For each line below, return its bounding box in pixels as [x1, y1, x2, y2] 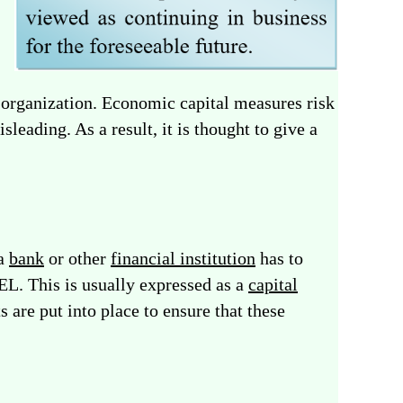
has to [255, 248, 303, 268]
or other [44, 248, 111, 268]
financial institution [111, 248, 255, 268]
